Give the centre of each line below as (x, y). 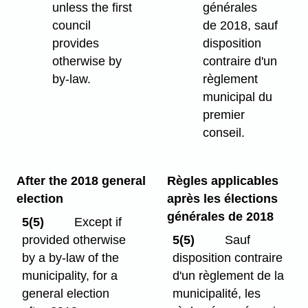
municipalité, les (217, 294)
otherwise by (87, 61)
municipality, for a (70, 276)
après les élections (222, 198)
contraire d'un (240, 61)
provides (76, 43)
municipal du (238, 97)
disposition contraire (228, 258)
